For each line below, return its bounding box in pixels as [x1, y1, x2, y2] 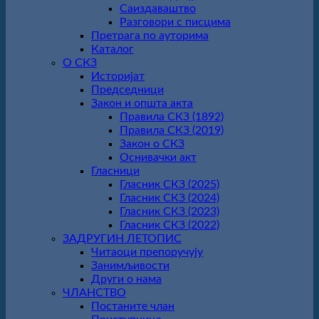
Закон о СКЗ [120, 138, 184, 150]
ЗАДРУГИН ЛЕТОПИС [63, 233, 182, 244]
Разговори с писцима [120, 16, 231, 28]
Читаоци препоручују [91, 246, 203, 258]
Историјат [91, 70, 145, 82]
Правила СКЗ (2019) [120, 125, 224, 136]
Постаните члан [91, 300, 174, 312]
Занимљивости [91, 260, 169, 271]
